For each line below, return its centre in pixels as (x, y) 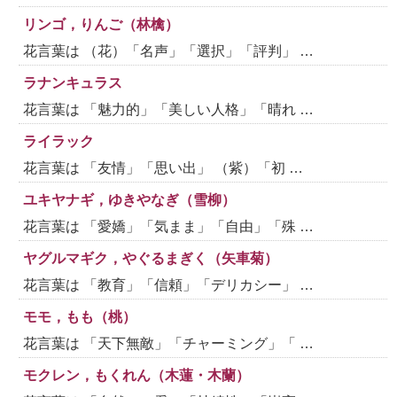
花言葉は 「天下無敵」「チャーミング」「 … (169, 343)
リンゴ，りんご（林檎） (101, 24)
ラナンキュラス (73, 82)
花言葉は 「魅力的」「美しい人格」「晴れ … (169, 109)
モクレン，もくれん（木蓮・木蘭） (137, 375)
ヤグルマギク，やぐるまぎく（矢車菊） (151, 258)
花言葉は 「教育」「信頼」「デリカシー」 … (169, 284)
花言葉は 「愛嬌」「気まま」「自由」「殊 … (169, 226)
